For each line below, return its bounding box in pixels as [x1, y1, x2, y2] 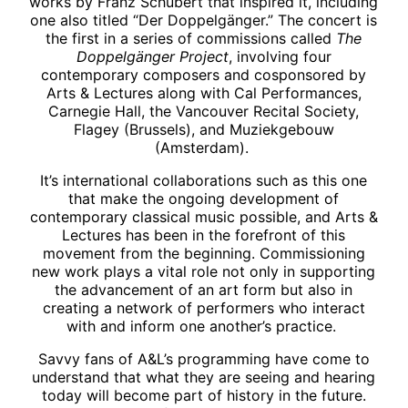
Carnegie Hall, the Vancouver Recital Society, [48, 101, 360, 120]
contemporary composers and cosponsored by [41, 65, 367, 84]
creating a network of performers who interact [42, 298, 365, 317]
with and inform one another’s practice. [66, 316, 342, 335]
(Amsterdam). [154, 138, 253, 157]
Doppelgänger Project [76, 46, 229, 66]
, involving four [228, 46, 331, 66]
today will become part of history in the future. [41, 385, 366, 404]
